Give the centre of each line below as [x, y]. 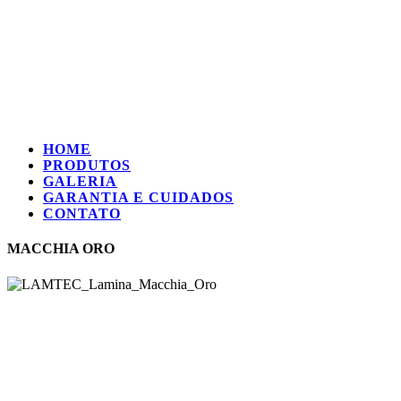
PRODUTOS [87, 165]
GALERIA [80, 181]
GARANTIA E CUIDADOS [138, 197]
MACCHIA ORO [61, 249]
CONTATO [82, 213]
